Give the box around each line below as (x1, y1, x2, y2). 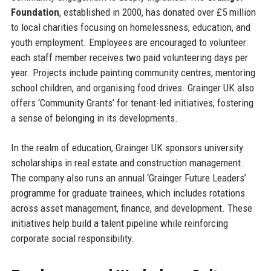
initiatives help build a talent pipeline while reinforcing (10, 217, 228, 229)
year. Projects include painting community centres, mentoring (10, 66, 255, 79)
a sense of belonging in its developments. (10, 111, 178, 124)
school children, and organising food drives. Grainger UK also (10, 81, 254, 94)
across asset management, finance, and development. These (10, 201, 252, 214)
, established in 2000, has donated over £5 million (59, 5, 256, 18)
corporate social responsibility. (10, 232, 134, 244)
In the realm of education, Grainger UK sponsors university (10, 141, 243, 154)
